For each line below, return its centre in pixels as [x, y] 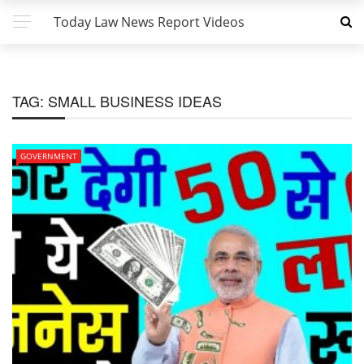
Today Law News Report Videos [149, 22]
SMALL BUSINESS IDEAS [135, 101]
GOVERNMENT [49, 156]
